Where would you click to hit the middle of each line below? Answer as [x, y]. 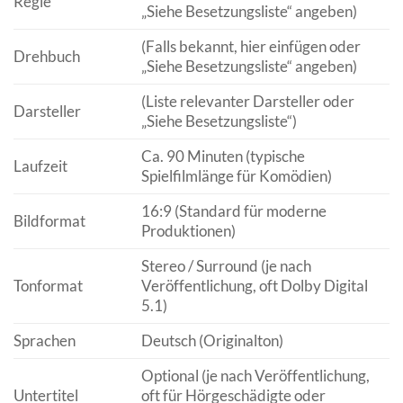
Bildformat [49, 220]
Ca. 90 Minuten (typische [223, 156]
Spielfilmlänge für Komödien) [236, 175]
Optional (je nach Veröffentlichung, [255, 375]
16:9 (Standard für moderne [233, 210]
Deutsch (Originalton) [212, 340]
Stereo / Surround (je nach [226, 265]
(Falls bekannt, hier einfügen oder [251, 46]
